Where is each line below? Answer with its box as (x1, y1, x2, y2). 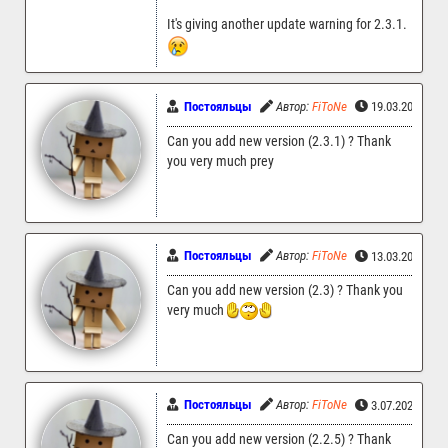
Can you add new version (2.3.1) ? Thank (167, 132, 391, 150)
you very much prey (167, 152, 274, 170)
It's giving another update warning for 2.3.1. (167, 16, 407, 34)
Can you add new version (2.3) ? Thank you (167, 281, 403, 299)
